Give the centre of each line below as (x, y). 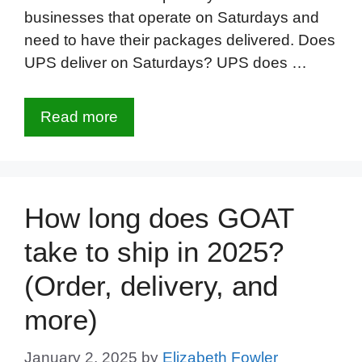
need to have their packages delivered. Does (180, 40)
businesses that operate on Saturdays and (172, 18)
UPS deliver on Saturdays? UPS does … (166, 63)
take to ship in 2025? (154, 251)
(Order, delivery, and (151, 285)
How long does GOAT (159, 217)
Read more (79, 116)
